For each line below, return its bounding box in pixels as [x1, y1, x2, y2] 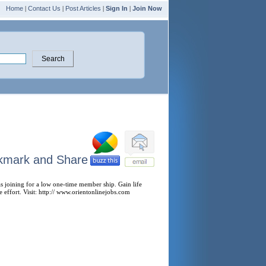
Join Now [132, 5, 162, 12]
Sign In [106, 5, 128, 12]
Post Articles [65, 5, 101, 12]
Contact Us [28, 5, 61, 12]
